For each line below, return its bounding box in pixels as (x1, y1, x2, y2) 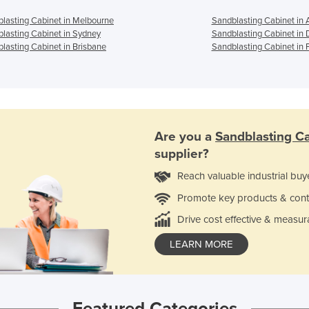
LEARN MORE (170, 238, 233, 251)
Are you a (154, 129, 215, 145)
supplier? (154, 146, 209, 162)
